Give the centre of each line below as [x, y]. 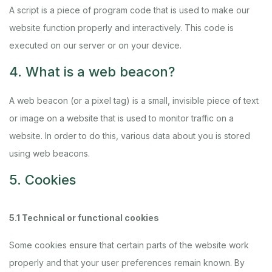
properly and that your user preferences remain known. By [127, 263]
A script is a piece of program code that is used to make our [129, 10]
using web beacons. [49, 153]
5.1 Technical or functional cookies [84, 218]
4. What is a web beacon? [92, 72]
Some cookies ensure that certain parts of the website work [129, 245]
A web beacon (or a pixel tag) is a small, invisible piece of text [134, 100]
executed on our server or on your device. [95, 45]
